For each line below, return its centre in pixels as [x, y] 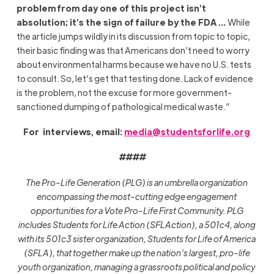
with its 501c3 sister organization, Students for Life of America [137, 238]
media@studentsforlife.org [187, 131]
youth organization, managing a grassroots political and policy [137, 266]
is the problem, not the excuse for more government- [124, 92]
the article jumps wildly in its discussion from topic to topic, [133, 36]
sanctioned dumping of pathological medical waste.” [123, 106]
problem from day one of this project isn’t [111, 8]
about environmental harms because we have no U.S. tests [134, 64]
